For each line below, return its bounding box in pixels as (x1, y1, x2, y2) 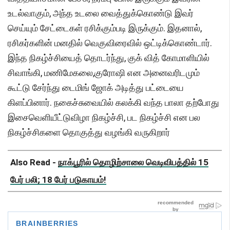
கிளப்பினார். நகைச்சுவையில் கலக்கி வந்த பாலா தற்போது (8, 97, 219, 108)
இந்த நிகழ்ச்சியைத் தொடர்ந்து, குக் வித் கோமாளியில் (8, 52, 209, 64)
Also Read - (10, 157, 58, 168)
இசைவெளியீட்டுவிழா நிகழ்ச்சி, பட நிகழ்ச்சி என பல (8, 112, 200, 123)
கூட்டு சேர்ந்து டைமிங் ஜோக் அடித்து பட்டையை (8, 82, 184, 93)
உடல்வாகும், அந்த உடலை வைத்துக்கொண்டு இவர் (8, 8, 194, 19)
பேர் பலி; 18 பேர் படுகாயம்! (10, 175, 106, 185)
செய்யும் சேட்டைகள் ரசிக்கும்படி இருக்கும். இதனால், (8, 23, 202, 34)
